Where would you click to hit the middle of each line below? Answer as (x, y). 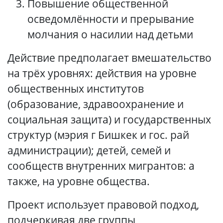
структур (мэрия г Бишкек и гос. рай (98, 135)
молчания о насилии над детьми (110, 34)
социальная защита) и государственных (109, 119)
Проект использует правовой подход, (103, 205)
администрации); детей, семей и (89, 150)
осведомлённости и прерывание (111, 19)
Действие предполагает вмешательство (110, 58)
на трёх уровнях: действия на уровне (102, 73)
